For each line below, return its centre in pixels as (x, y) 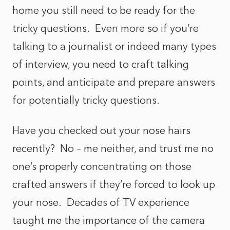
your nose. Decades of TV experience (101, 202)
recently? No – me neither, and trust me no (113, 148)
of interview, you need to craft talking (101, 64)
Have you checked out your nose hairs (101, 130)
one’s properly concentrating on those (102, 166)
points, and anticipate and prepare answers (114, 82)
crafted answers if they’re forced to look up (114, 184)
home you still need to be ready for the (104, 10)
